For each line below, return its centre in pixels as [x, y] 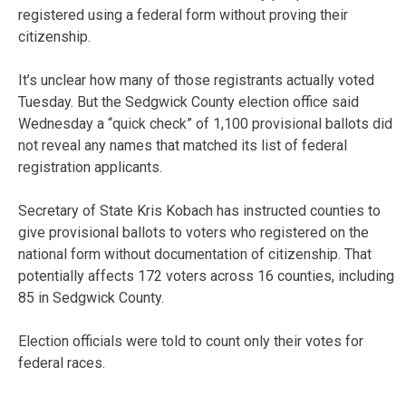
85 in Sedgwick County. [91, 297]
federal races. [62, 362]
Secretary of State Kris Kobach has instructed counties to [199, 210]
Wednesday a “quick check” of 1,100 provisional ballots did [205, 123]
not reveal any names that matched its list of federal [183, 145]
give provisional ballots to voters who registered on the [193, 232]
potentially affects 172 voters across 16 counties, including [206, 275]
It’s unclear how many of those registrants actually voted [196, 80]
